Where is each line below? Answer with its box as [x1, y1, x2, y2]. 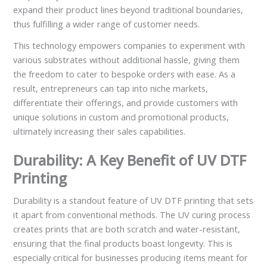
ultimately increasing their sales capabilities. [13, 125, 186, 137]
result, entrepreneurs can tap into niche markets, [13, 82, 209, 94]
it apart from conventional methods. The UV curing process [13, 208, 251, 221]
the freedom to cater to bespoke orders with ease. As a [13, 67, 236, 80]
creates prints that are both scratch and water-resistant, [13, 222, 241, 235]
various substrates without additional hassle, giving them [13, 53, 240, 66]
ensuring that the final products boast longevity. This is [13, 237, 233, 249]
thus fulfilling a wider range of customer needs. [13, 18, 200, 30]
